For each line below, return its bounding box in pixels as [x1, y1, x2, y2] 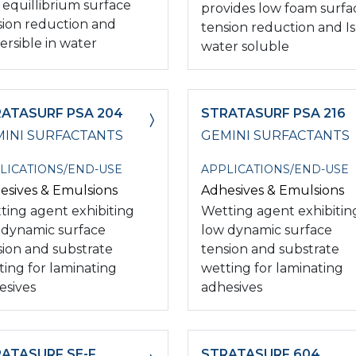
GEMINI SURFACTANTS [201, 127, 350, 143]
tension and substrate [201, 241, 339, 257]
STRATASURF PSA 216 [201, 105, 346, 121]
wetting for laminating [201, 260, 343, 276]
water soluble [201, 38, 289, 54]
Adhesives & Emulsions [201, 182, 344, 198]
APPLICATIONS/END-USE [201, 161, 349, 176]
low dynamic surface [201, 222, 332, 238]
